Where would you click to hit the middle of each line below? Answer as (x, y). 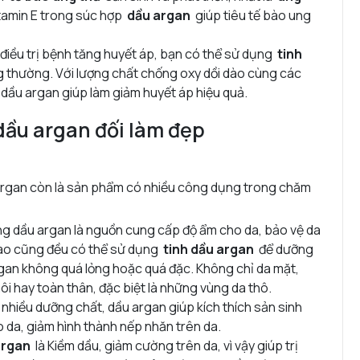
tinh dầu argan (209, 249)
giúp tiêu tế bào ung (251, 15)
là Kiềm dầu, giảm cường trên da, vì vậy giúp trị (164, 345)
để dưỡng (284, 249)
